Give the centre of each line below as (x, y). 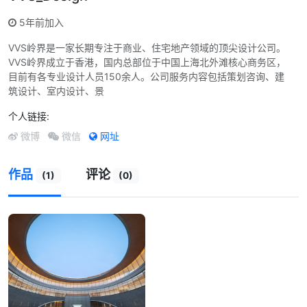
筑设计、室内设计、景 (56, 91)
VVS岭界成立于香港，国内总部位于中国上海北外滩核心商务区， (147, 62)
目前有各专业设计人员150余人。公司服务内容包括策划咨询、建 (146, 76)
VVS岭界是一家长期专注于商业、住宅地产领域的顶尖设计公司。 (147, 48)
